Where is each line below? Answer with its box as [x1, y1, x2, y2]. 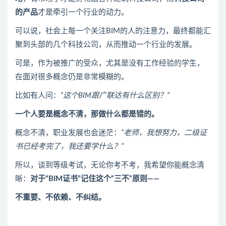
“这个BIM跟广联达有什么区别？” [61, 92, 169, 99]
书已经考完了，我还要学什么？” [15, 143, 124, 150]
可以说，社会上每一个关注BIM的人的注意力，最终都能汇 [15, 27, 211, 35]
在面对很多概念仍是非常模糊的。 [15, 73, 129, 81]
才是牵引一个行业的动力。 [38, 9, 129, 16]
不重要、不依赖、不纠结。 [15, 194, 106, 201]
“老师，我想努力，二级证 [121, 129, 207, 137]
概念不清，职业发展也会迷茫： [15, 129, 121, 137]
